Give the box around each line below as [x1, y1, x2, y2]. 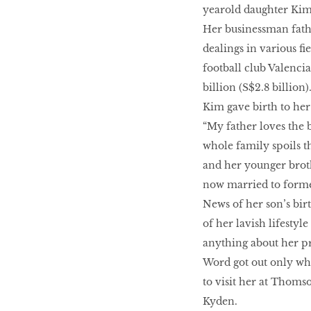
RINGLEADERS [51, 89, 108, 100]
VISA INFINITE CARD [51, 240, 133, 251]
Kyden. [202, 295, 237, 308]
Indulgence [51, 155, 93, 166]
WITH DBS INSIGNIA [51, 226, 131, 237]
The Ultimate [51, 141, 99, 152]
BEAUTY [51, 75, 83, 86]
